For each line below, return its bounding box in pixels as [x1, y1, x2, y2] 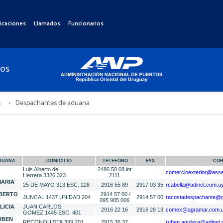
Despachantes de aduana [14, 98, 90, 109]
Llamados [34, 19, 60, 28]
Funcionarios [68, 19, 104, 28]
